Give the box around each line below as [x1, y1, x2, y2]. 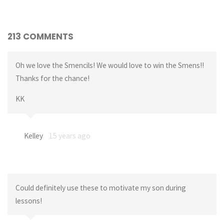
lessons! [15, 195, 42, 205]
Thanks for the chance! [15, 73, 89, 83]
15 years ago [48, 130, 90, 140]
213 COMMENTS [7, 30, 74, 42]
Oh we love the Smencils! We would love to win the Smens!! [15, 60, 204, 70]
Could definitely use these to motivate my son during [15, 182, 186, 192]
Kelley [23, 130, 43, 140]
